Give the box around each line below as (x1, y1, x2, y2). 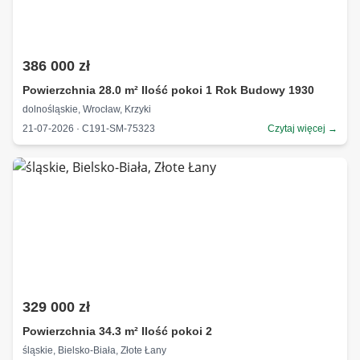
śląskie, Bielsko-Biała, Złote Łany (22, 345, 166, 356)
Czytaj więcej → (268, 123, 337, 134)
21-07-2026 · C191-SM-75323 (22, 122, 155, 134)
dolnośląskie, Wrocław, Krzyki (22, 104, 151, 115)
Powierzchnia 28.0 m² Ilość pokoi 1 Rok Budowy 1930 (22, 84, 314, 96)
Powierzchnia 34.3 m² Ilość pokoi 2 (22, 325, 212, 337)
